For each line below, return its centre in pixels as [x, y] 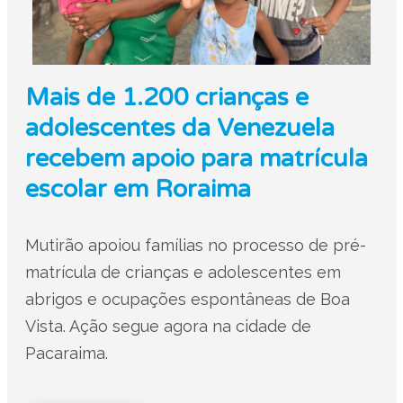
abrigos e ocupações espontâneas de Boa [187, 299]
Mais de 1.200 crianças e [166, 98]
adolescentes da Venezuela [179, 128]
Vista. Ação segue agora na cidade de [168, 326]
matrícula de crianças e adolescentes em [183, 272]
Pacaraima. [66, 353]
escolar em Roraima [138, 189]
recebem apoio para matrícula [196, 159]
